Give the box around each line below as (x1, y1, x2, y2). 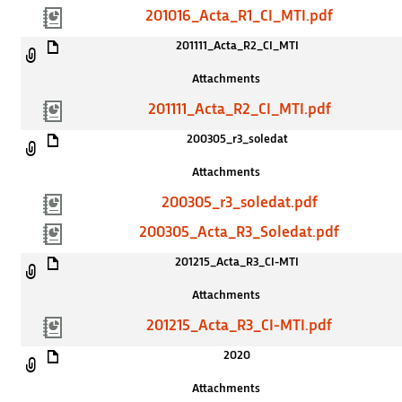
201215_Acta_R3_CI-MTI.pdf (146, 318, 333, 335)
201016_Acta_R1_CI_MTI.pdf (145, 8, 334, 25)
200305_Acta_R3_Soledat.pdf (139, 224, 340, 241)
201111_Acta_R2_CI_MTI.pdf (147, 101, 331, 118)
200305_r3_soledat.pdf (161, 195, 318, 212)
